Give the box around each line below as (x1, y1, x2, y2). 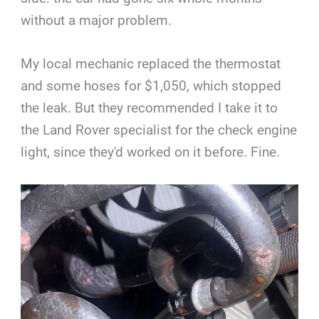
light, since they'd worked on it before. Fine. (21, 144, 281, 161)
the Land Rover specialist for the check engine (21, 122, 298, 139)
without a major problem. (21, 11, 172, 28)
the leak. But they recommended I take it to (21, 100, 278, 117)
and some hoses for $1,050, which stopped (21, 78, 282, 95)
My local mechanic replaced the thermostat (21, 56, 281, 73)
